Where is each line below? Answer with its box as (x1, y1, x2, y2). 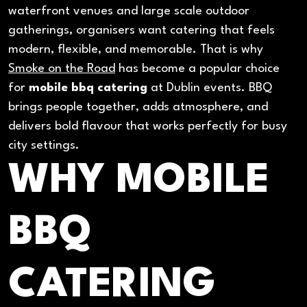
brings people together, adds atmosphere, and (8, 101, 268, 114)
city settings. (8, 140, 79, 152)
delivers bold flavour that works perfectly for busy (8, 121, 287, 133)
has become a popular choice (115, 63, 280, 75)
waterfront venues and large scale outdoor (8, 5, 249, 18)
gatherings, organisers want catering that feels (8, 25, 275, 37)
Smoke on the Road (8, 63, 115, 75)
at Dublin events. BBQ (147, 82, 272, 95)
